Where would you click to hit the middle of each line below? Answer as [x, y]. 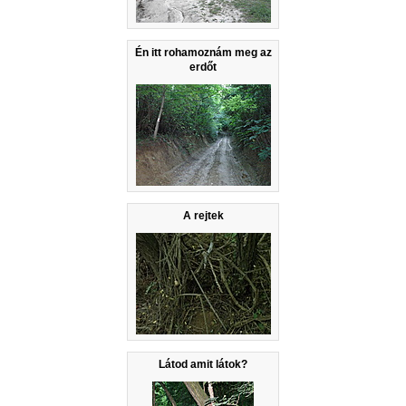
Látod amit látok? [203, 365]
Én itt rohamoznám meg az [203, 53]
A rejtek [203, 216]
